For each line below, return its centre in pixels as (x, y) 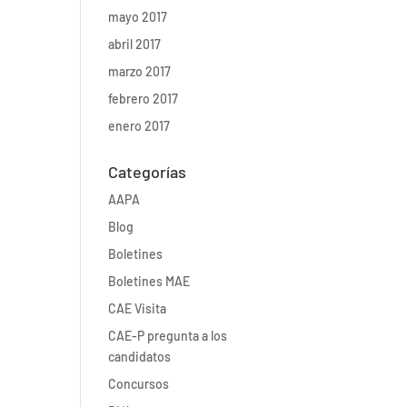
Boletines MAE (149, 281)
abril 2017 (135, 44)
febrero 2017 (144, 99)
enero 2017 (139, 126)
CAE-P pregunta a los (168, 336)
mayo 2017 (138, 17)
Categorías (148, 172)
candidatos (140, 357)
